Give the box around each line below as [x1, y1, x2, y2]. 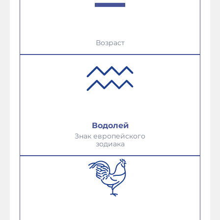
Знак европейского [75, 132, 145, 140]
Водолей [91, 121, 129, 130]
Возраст [95, 38, 125, 47]
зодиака [95, 139, 125, 148]
